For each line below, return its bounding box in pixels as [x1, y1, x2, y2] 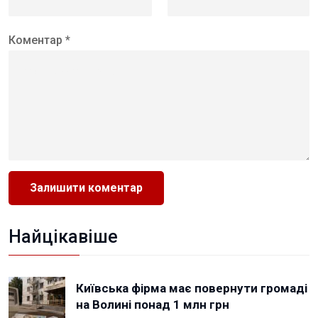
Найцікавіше [9, 226, 118, 247]
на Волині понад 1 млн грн [76, 297, 229, 312]
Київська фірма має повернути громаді [76, 280, 307, 295]
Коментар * [9, 33, 70, 47]
